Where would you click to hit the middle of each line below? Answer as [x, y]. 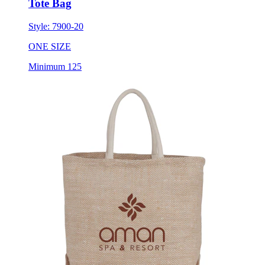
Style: [40, 26]
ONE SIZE [50, 46]
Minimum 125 [55, 66]
